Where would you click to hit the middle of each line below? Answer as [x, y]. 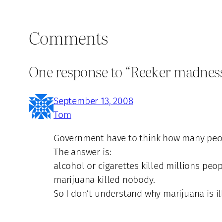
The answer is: [83, 152]
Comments [68, 37]
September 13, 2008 [93, 101]
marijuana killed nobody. [104, 179]
